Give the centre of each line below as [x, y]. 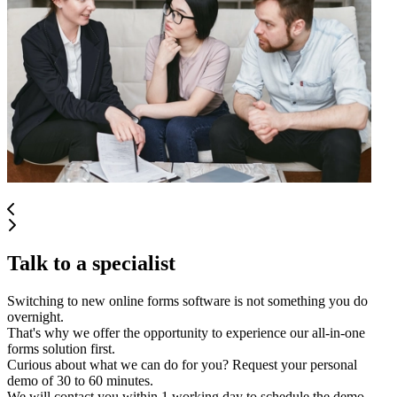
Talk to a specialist [91, 263]
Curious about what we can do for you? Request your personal [182, 364]
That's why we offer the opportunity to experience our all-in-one [186, 332]
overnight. [35, 316]
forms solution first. [61, 348]
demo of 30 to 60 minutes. [80, 380]
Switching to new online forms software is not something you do [187, 300]
